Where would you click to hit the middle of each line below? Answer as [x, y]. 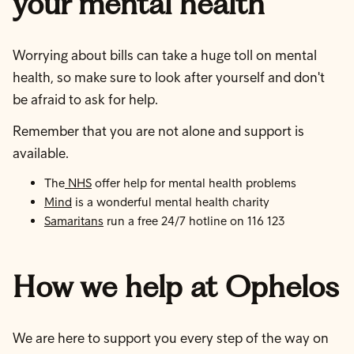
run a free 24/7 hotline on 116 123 [194, 221]
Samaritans [74, 221]
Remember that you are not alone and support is [158, 131]
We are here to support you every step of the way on [171, 338]
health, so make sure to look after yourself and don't [169, 77]
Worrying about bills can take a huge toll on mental [165, 55]
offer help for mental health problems [194, 183]
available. [41, 153]
